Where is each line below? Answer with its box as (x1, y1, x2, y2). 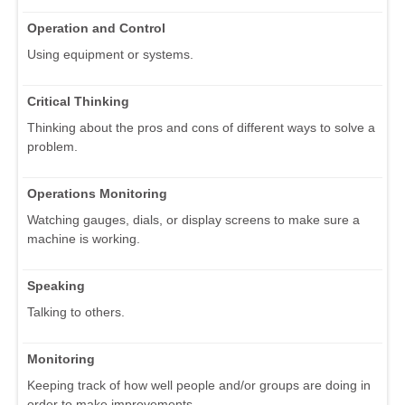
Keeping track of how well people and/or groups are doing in (27, 377, 371, 392)
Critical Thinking (27, 93, 129, 108)
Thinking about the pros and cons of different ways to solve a (27, 119, 375, 135)
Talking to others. (27, 304, 125, 319)
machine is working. (27, 231, 140, 246)
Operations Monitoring (27, 185, 167, 201)
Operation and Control (27, 20, 165, 35)
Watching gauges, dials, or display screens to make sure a (27, 212, 360, 227)
